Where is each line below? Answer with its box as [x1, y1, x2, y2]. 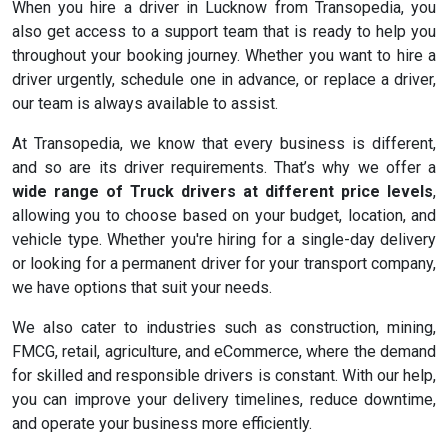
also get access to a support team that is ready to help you [12, 22, 436, 42]
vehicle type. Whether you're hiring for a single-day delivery [12, 230, 436, 250]
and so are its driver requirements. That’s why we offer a [12, 158, 436, 178]
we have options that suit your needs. [12, 278, 272, 298]
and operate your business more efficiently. [12, 414, 312, 434]
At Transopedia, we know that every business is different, [12, 134, 436, 154]
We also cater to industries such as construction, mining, [12, 318, 436, 338]
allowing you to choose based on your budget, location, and [12, 206, 436, 226]
